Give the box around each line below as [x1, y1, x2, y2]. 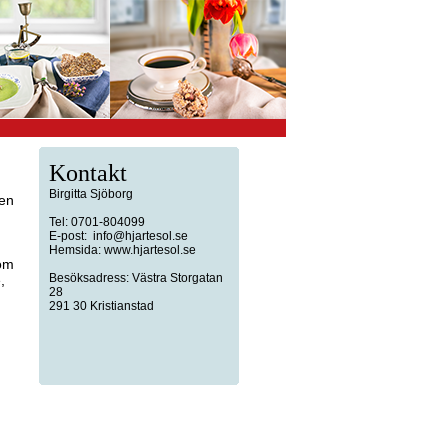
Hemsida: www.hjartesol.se [49, 243, 199, 257]
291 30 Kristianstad [49, 299, 154, 313]
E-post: [49, 229, 90, 243]
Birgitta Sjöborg [49, 187, 133, 201]
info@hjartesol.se [93, 229, 191, 243]
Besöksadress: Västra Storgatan [49, 271, 223, 285]
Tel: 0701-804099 [49, 215, 145, 229]
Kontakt [49, 160, 127, 186]
